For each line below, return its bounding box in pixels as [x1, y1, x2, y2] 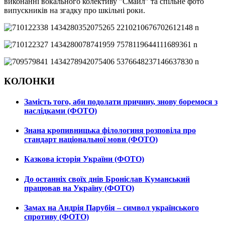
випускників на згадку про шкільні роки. [4, 6, 145, 15]
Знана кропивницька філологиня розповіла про [24, 126, 196, 135]
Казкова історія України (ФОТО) [24, 155, 144, 164]
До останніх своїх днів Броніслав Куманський [24, 174, 190, 183]
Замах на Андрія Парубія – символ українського [24, 203, 199, 212]
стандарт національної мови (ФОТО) [24, 135, 158, 144]
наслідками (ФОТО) [24, 106, 97, 115]
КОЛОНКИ [4, 75, 55, 86]
